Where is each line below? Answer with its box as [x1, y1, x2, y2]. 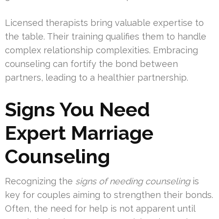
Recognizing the [5, 176, 75, 187]
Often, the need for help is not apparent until [5, 203, 195, 214]
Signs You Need [5, 98, 150, 121]
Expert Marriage [5, 121, 153, 145]
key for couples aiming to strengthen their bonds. [5, 190, 213, 200]
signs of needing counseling [75, 176, 190, 187]
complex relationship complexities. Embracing [5, 45, 198, 56]
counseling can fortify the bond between [5, 59, 178, 69]
